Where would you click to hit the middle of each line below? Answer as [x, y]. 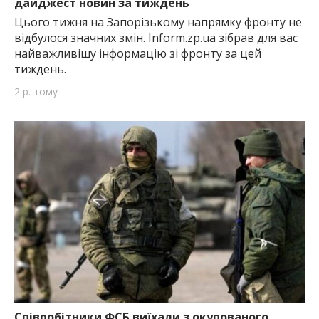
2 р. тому [36, 91]
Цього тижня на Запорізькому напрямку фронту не [158, 22]
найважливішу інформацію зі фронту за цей [138, 53]
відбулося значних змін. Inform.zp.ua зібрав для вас [156, 37]
